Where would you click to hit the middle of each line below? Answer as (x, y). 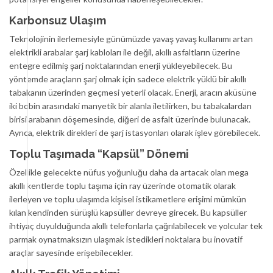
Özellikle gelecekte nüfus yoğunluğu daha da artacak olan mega (129, 172)
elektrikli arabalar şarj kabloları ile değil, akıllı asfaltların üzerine (125, 52)
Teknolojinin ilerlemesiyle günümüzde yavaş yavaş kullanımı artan (131, 39)
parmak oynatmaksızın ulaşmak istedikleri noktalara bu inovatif (126, 239)
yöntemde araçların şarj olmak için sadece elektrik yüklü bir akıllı (128, 79)
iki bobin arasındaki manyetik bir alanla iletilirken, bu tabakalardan (130, 106)
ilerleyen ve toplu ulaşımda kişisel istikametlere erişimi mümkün (128, 199)
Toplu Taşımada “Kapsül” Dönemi (99, 154)
